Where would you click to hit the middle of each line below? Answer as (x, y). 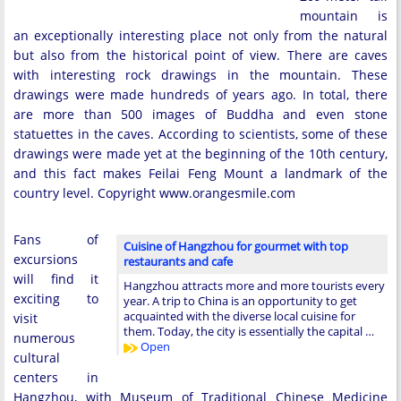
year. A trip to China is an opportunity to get (240, 301)
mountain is (344, 16)
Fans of (56, 239)
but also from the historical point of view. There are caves (200, 55)
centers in (56, 377)
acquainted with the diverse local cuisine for (239, 316)
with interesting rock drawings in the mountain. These (200, 75)
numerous (44, 338)
